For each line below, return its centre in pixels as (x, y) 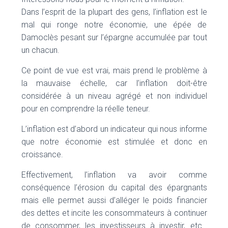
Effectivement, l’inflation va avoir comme (114, 175)
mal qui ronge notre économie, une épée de (114, 25)
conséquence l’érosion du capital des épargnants (114, 188)
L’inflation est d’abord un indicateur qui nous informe (114, 129)
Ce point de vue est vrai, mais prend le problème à (114, 70)
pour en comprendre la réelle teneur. (85, 109)
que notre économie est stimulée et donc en (114, 142)
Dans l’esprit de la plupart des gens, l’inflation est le (114, 12)
